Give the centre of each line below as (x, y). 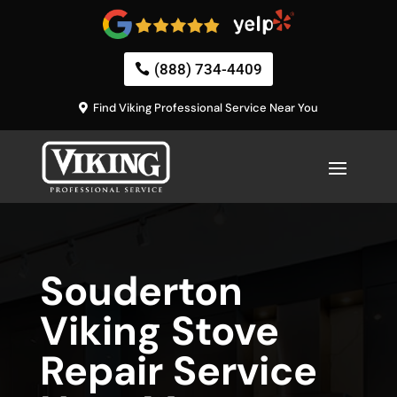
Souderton (141, 292)
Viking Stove (159, 331)
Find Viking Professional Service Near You (206, 108)
